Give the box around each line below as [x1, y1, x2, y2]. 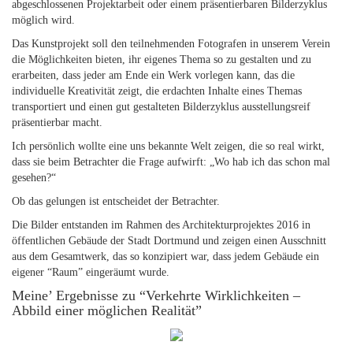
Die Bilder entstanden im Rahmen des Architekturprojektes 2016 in [12, 219, 310, 231]
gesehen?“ [12, 172, 56, 184]
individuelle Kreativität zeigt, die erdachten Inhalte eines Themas [12, 85, 302, 97]
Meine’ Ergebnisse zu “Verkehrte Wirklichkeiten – [12, 288, 300, 303]
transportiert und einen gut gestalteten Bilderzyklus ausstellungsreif [12, 101, 310, 113]
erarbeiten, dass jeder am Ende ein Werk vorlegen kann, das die [12, 69, 295, 81]
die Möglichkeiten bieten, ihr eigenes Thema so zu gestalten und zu [12, 54, 311, 65]
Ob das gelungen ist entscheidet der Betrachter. [12, 195, 220, 207]
